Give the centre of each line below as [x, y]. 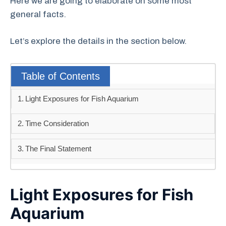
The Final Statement [59, 148]
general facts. [38, 14]
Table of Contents [61, 76]
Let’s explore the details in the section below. [98, 41]
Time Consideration [57, 123]
